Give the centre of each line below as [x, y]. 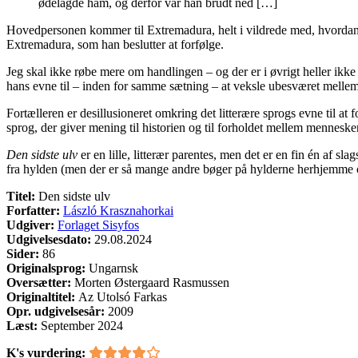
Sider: [23, 253]
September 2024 [82, 325]
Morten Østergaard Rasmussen [152, 282]
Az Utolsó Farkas [123, 296]
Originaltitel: [42, 296]
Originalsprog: [48, 268]
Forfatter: [35, 210]
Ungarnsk [113, 268]
